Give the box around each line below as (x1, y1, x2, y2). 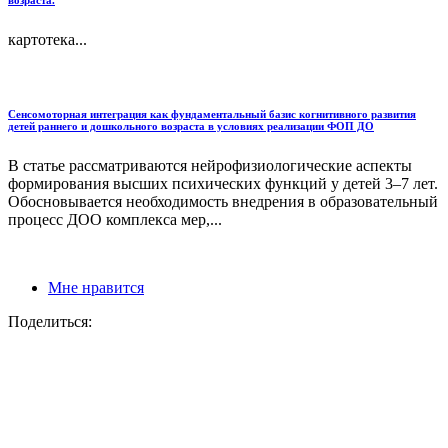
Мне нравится (48, 278, 144, 296)
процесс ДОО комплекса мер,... (8, 210, 222, 228)
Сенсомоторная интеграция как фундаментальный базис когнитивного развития (8, 107, 416, 120)
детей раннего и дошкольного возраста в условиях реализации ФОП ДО (8, 119, 374, 132)
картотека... (8, 30, 87, 48)
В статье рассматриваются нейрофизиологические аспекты (8, 156, 412, 174)
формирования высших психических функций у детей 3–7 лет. (8, 174, 438, 192)
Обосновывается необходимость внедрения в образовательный (8, 192, 438, 210)
